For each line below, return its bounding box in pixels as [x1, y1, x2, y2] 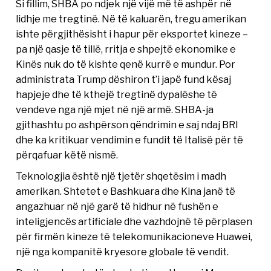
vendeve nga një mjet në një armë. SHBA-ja [16, 103, 214, 116]
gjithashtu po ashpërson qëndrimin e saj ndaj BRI [16, 119, 239, 131]
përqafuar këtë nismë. [16, 149, 119, 162]
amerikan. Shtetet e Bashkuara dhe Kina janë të [16, 185, 236, 198]
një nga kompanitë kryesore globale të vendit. [16, 246, 229, 258]
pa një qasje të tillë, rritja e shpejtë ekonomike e [16, 43, 237, 56]
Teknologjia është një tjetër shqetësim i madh [16, 170, 227, 183]
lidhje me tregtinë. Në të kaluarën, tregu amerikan [16, 13, 247, 25]
